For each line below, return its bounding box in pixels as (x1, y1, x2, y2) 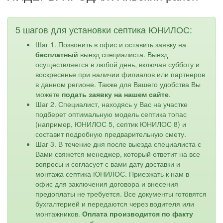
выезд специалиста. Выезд (78, 49, 168, 60)
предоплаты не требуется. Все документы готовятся (35, 189, 207, 199)
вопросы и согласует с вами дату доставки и (35, 159, 180, 169)
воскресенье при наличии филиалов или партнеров (35, 69, 205, 80)
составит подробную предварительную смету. (35, 129, 186, 139)
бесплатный (35, 49, 78, 60)
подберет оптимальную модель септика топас (35, 109, 187, 119)
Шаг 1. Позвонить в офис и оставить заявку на (35, 39, 186, 50)
